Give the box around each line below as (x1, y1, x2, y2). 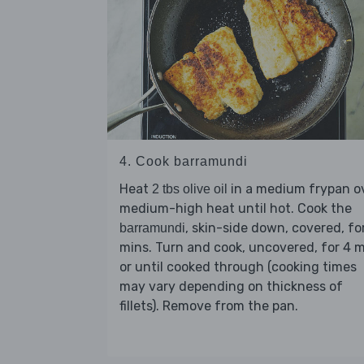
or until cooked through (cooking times (119, 258, 357, 275)
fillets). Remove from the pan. (119, 297, 298, 314)
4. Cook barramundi (119, 154, 248, 168)
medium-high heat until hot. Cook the (119, 200, 352, 216)
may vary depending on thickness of (119, 278, 343, 294)
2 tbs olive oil (152, 181, 227, 196)
